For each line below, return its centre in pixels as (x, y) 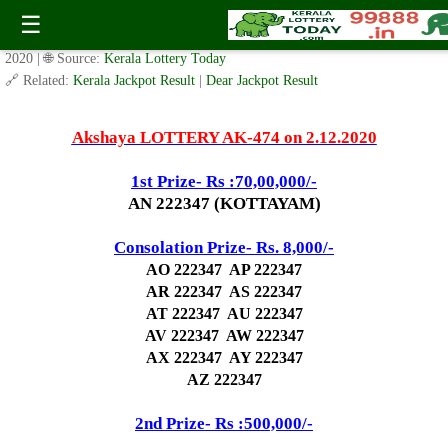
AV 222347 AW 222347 (224, 335)
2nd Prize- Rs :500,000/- (224, 423)
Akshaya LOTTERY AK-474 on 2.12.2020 (224, 137)
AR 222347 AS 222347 (224, 291)
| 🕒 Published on (298, 36)
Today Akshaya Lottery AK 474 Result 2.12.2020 (170, 14)
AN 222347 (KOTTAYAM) (224, 203)
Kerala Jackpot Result (136, 80)
